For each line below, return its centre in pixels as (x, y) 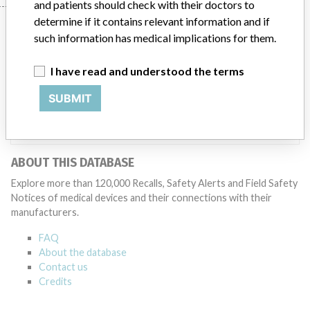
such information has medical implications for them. (155, 38)
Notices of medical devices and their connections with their (142, 198)
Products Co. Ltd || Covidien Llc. (126, 95)
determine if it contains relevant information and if (152, 21)
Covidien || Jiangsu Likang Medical (134, 79)
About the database (83, 252)
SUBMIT (70, 98)
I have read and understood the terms (147, 71)
